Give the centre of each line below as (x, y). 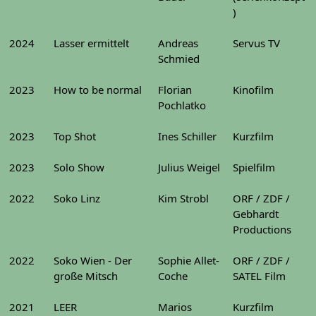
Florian (175, 90)
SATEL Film (259, 276)
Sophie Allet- (189, 260)
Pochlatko (182, 105)
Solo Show (79, 167)
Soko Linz (77, 198)
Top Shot (75, 136)
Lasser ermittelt (91, 43)
